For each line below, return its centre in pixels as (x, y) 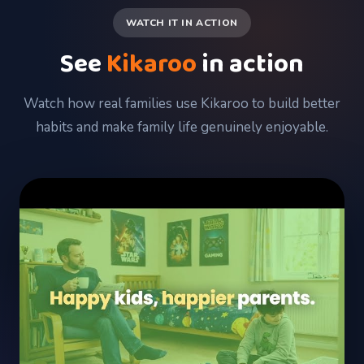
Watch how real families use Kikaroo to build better (182, 104)
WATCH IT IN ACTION (182, 23)
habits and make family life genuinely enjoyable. (182, 127)
